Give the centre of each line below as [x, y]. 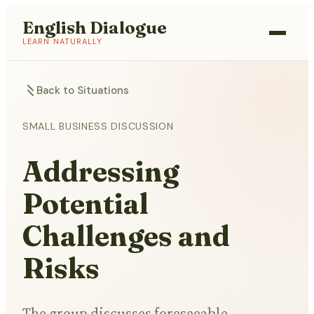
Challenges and [126, 236]
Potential [86, 204]
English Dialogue [95, 28]
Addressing [101, 172]
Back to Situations [83, 90]
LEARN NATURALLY [63, 41]
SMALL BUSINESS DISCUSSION [98, 126]
